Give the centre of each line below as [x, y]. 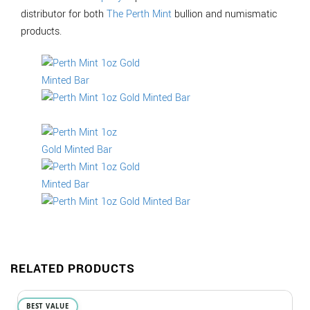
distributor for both [64, 15]
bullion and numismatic [224, 15]
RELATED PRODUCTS [73, 268]
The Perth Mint [139, 15]
